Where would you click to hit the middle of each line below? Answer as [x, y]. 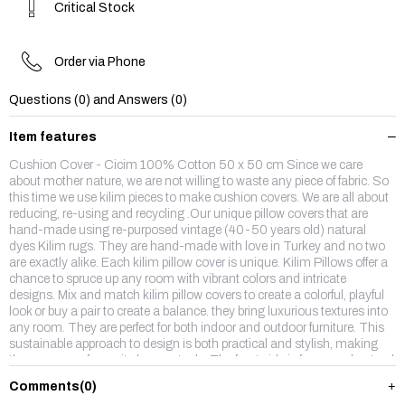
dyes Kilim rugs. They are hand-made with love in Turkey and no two [197, 246]
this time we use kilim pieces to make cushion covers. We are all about [199, 198]
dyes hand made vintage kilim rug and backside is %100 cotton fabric [199, 377]
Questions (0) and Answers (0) [98, 100]
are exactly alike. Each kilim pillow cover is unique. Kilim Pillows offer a [198, 263]
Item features [53, 137]
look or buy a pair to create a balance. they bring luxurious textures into [198, 311]
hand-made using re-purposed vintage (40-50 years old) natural [188, 230]
